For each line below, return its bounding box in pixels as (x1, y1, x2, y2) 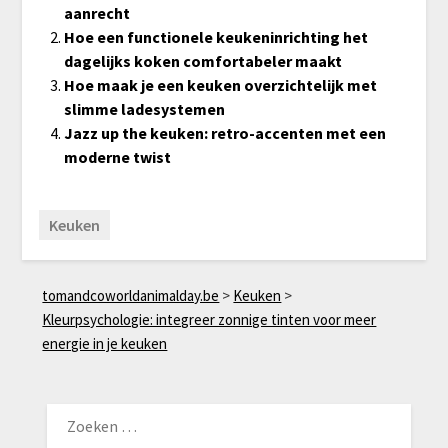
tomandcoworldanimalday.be (42, 285, 220, 305)
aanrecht (63, 3, 130, 24)
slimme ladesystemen (63, 99, 225, 120)
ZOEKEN (41, 396, 96, 416)
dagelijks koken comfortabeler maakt (63, 51, 342, 72)
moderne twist (63, 147, 171, 168)
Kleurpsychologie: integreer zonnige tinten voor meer (42, 309, 377, 329)
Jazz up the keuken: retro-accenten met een (63, 123, 386, 144)
